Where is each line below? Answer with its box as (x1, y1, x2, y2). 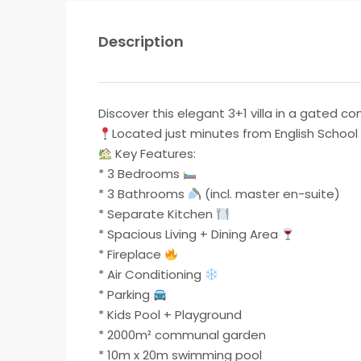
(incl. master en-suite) (201, 185, 341, 202)
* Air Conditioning (98, 266, 205, 283)
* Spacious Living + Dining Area (98, 226, 281, 243)
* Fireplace (98, 246, 164, 263)
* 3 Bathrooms (98, 185, 188, 202)
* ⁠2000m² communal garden (98, 326, 266, 343)
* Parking (98, 286, 153, 303)
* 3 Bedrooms (98, 165, 183, 182)
